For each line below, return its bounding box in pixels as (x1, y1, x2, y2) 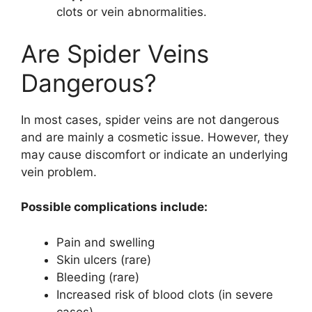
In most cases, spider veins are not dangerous (21, 112, 279, 127)
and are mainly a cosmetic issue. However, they (21, 130, 288, 144)
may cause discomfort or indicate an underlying (21, 147, 288, 162)
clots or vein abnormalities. (56, 5, 207, 19)
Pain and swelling (56, 235, 155, 249)
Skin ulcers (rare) (56, 252, 151, 267)
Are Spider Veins (21, 38, 209, 68)
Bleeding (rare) (56, 270, 139, 284)
